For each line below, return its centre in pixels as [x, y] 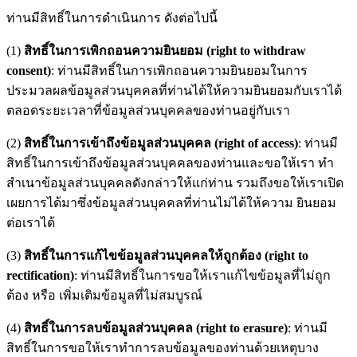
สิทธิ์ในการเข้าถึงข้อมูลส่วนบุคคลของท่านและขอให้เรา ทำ [170, 163]
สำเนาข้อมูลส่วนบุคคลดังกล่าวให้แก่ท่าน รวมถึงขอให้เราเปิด [175, 182]
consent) [29, 70]
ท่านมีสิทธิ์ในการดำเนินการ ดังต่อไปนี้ [112, 18]
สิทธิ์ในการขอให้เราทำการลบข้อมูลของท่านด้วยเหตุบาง [163, 347]
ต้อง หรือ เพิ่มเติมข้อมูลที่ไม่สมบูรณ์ [104, 295]
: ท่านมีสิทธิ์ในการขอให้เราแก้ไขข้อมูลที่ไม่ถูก [202, 275]
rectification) [40, 275]
